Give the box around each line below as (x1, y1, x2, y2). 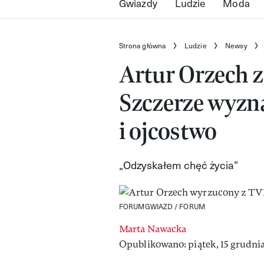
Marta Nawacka (119, 223, 187, 236)
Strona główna (119, 41, 166, 51)
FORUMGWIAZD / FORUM (119, 202, 205, 212)
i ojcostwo (119, 115, 217, 147)
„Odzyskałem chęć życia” (119, 157, 238, 173)
